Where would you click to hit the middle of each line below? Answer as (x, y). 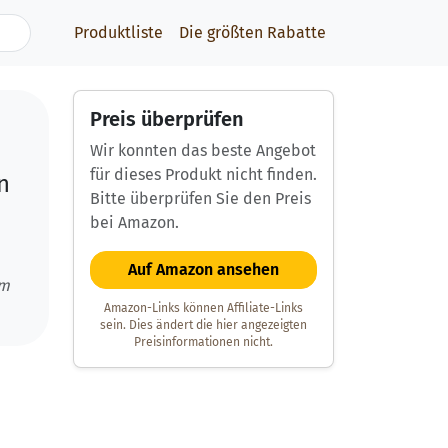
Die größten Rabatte (252, 32)
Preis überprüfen (167, 119)
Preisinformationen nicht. (203, 342)
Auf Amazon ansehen (203, 269)
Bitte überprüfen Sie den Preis (200, 198)
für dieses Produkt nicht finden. (203, 174)
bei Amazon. (134, 222)
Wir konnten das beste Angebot (203, 150)
